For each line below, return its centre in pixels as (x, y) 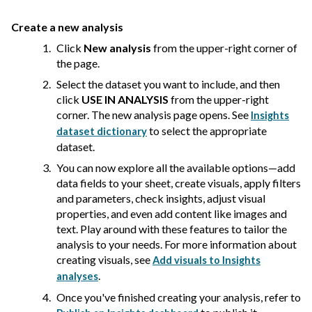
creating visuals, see (104, 260)
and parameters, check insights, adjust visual (161, 198)
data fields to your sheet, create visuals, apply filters (179, 183)
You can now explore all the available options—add (176, 168)
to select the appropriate (207, 131)
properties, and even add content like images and (172, 214)
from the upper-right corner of (224, 48)
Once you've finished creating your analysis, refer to (179, 297)
